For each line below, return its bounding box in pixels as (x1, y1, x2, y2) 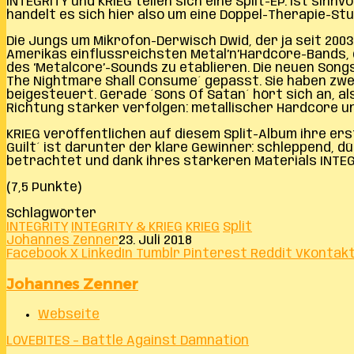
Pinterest (183, 247, 247, 261)
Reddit (250, 247, 292, 261)
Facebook (6, 247, 67, 261)
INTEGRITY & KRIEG (71, 220, 183, 234)
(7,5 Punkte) (6, 180, 81, 194)
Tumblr (136, 247, 180, 261)
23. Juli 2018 (119, 233, 192, 247)
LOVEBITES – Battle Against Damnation (6, 334, 249, 348)
